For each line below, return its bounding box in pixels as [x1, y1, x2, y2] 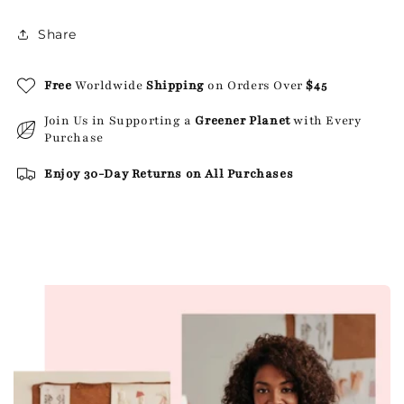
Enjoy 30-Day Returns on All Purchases [44, 165, 294, 182]
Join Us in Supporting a [44, 113, 196, 130]
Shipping [146, 77, 205, 94]
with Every [289, 113, 362, 130]
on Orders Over [204, 77, 307, 94]
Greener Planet [195, 113, 290, 130]
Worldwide [71, 77, 147, 94]
